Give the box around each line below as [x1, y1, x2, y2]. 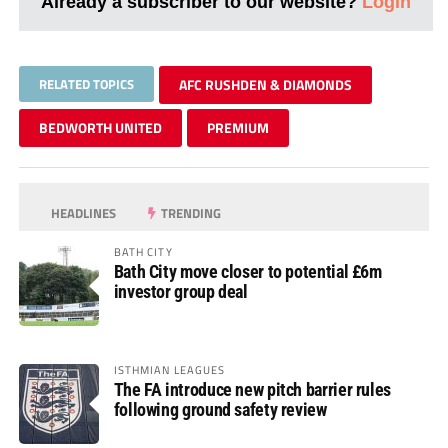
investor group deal [113, 280, 248, 302]
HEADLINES [48, 202, 117, 223]
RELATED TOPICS [38, 73, 134, 94]
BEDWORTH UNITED [38, 116, 162, 138]
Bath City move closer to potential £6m [113, 260, 382, 282]
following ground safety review [113, 398, 327, 420]
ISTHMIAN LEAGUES [113, 360, 226, 378]
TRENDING [158, 202, 222, 223]
